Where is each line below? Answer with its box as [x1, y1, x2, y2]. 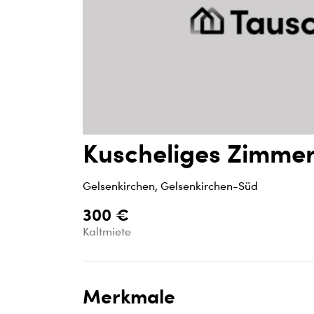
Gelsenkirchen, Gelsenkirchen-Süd [83, 179, 258, 193]
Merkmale [83, 283, 175, 308]
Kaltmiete [83, 224, 131, 238]
